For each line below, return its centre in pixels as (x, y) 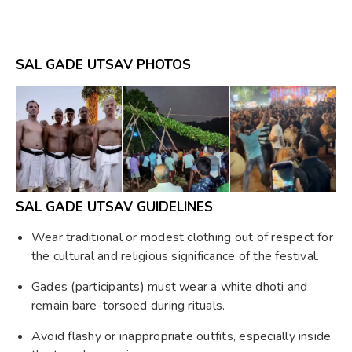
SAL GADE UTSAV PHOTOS (103, 65)
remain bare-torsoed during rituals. (128, 306)
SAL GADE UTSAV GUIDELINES (114, 207)
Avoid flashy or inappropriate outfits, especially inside (181, 337)
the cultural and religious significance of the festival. (176, 257)
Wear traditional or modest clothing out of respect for (182, 238)
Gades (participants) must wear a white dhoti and (170, 287)
